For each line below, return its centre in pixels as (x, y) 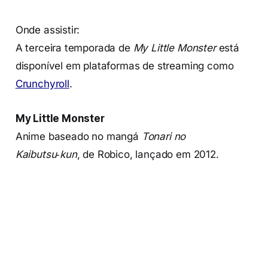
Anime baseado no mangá (78, 136)
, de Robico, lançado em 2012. (148, 154)
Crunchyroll (42, 83)
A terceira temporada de (74, 48)
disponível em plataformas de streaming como (124, 66)
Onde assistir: (48, 30)
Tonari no (164, 136)
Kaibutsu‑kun (46, 154)
